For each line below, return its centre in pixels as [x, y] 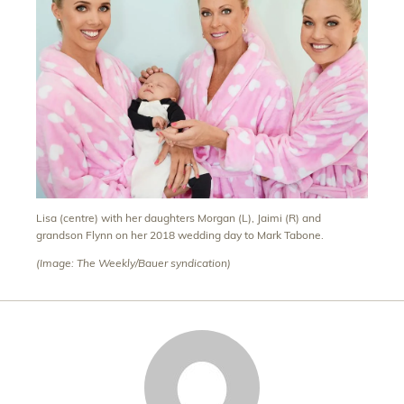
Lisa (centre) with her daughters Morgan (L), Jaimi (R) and [179, 218]
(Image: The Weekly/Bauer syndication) [133, 263]
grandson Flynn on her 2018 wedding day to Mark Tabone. [180, 235]
